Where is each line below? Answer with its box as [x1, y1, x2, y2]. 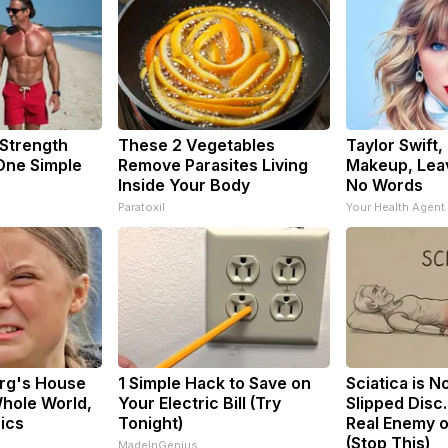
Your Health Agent [346, 199, 445, 214]
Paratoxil [118, 199, 165, 214]
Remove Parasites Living [118, 154, 308, 175]
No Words [346, 174, 423, 195]
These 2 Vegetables [118, 134, 275, 155]
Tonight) [118, 412, 183, 433]
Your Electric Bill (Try [118, 392, 281, 413]
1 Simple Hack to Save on [118, 372, 311, 393]
